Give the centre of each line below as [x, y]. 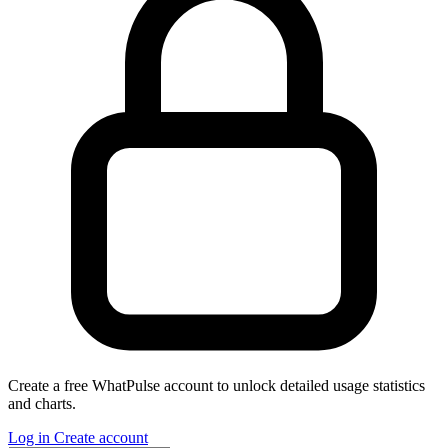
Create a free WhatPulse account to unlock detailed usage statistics [216, 385]
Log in [31, 437]
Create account [101, 437]
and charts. [42, 403]
